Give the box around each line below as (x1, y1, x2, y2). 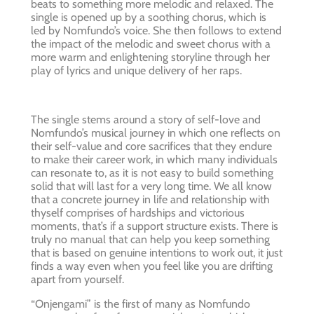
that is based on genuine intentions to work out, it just (31, 246, 282, 260)
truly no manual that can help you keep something (31, 233, 270, 247)
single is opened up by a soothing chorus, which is (31, 11, 266, 25)
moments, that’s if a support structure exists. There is (31, 219, 278, 233)
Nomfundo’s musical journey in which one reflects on (31, 126, 280, 140)
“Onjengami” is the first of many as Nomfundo (31, 297, 250, 311)
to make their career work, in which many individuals (31, 153, 278, 167)
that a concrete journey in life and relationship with (31, 193, 270, 207)
